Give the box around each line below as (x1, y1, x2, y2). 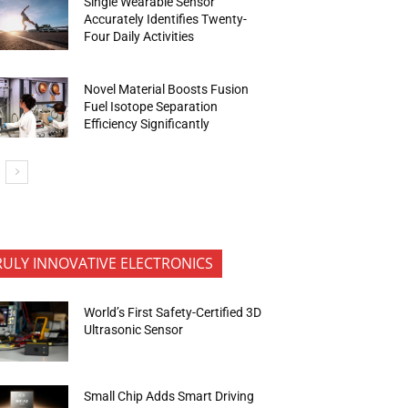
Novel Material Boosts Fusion (84, 81, 250, 97)
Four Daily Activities (84, 28, 195, 44)
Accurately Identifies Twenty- (84, 11, 248, 26)
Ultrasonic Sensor (84, 322, 187, 338)
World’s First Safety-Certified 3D (84, 305, 262, 321)
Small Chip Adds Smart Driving (84, 388, 255, 403)
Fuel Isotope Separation (84, 98, 219, 114)
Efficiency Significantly (84, 116, 210, 131)
